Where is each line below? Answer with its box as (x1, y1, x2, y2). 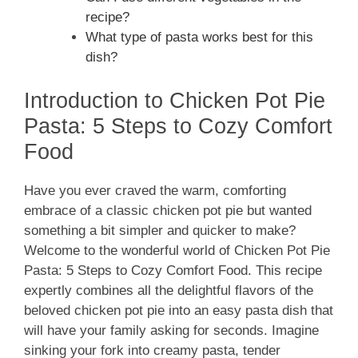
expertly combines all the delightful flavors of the (24, 282, 313, 298)
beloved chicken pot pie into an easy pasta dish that (24, 302, 333, 318)
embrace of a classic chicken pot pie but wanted (24, 202, 312, 218)
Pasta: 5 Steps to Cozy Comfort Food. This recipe (24, 262, 322, 278)
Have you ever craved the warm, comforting (24, 182, 286, 198)
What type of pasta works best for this (85, 30, 313, 46)
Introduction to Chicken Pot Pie (24, 88, 325, 113)
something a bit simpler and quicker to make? (24, 222, 296, 238)
